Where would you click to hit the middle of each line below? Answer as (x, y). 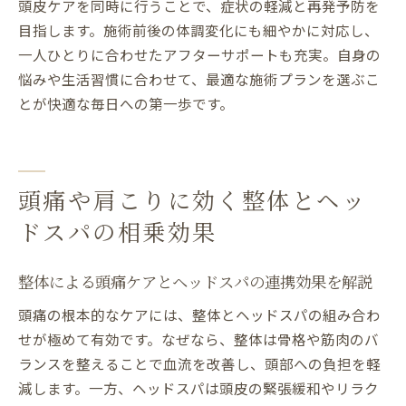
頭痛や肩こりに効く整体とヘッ (192, 200)
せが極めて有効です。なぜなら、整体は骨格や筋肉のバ (198, 339)
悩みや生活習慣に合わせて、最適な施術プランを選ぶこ (199, 79)
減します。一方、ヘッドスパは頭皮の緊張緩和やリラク (198, 388)
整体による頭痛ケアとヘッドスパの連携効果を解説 (195, 282)
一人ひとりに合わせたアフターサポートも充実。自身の (199, 55)
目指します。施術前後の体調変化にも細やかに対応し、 (198, 30)
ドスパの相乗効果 (118, 232)
